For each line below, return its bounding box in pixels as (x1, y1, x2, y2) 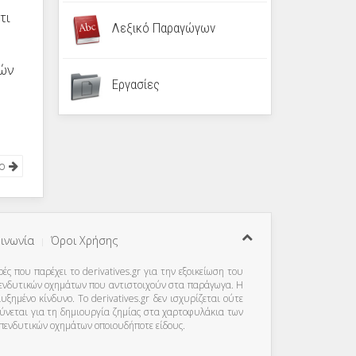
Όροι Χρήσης (51, 233, 118, 249)
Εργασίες (111, 76, 160, 93)
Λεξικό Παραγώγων (111, 20, 215, 37)
